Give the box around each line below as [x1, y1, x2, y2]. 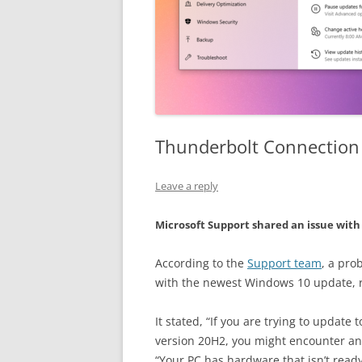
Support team [247, 255, 322, 271]
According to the [155, 255, 247, 271]
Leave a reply [155, 179, 218, 193]
